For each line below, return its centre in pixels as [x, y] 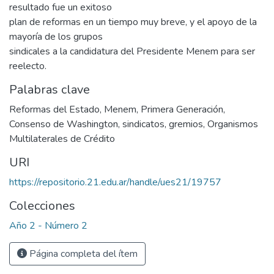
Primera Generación [182, 110]
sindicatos [143, 124]
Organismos [233, 124]
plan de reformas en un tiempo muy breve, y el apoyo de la [133, 22]
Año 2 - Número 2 [48, 226]
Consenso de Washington [64, 124]
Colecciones [42, 206]
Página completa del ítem [82, 254]
